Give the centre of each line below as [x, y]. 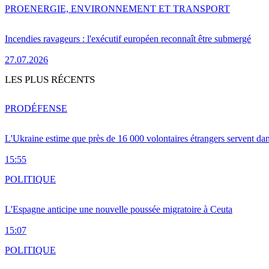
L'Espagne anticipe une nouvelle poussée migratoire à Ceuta [119, 209]
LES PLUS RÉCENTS [50, 79]
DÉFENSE [46, 108]
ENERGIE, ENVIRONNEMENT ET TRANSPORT [127, 8]
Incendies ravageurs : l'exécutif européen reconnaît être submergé [128, 38]
